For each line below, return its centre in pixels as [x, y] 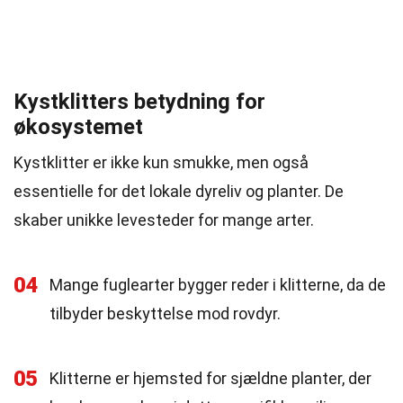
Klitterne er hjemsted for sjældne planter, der [210, 378]
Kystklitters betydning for [139, 102]
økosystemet [78, 127]
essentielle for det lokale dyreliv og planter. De [179, 191]
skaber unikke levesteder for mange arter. [164, 220]
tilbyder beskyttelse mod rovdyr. [165, 313]
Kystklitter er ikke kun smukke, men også [161, 162]
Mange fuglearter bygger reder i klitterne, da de [218, 285]
